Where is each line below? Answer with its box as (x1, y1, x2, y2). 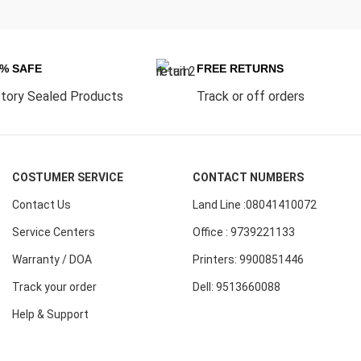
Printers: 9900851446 (193, 253, 304, 266)
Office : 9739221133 (193, 226, 295, 239)
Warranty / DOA (12, 253, 92, 266)
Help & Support (12, 308, 89, 321)
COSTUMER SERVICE (12, 171, 123, 184)
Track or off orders (197, 88, 305, 104)
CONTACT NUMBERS (193, 171, 304, 184)
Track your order (12, 280, 97, 293)
